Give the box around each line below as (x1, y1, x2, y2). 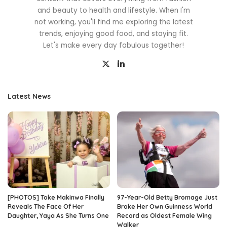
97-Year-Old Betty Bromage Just (117, 194, 217, 202)
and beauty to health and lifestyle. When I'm (37, 5, 190, 15)
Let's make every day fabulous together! (43, 40, 184, 50)
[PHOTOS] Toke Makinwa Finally (8, 194, 104, 202)
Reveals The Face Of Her (8, 203, 84, 211)
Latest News (8, 91, 51, 100)
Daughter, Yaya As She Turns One (8, 212, 109, 220)
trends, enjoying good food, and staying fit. (39, 28, 188, 39)
